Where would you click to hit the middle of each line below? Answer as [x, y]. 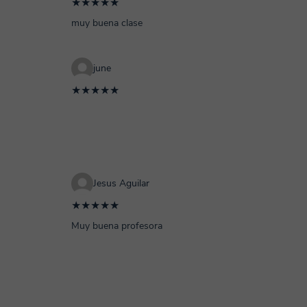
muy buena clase [107, 23]
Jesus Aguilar [121, 183]
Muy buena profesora [117, 226]
